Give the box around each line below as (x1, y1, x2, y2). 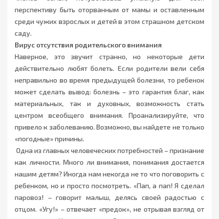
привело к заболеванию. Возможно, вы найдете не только (15, 123, 204, 131)
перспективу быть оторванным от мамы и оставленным (15, 5, 204, 14)
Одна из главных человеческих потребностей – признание (15, 146, 204, 155)
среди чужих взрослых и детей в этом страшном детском (15, 17, 204, 26)
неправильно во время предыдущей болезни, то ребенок (15, 76, 204, 85)
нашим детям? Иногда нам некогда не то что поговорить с (15, 170, 204, 178)
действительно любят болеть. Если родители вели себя (15, 64, 204, 73)
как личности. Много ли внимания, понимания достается (15, 158, 204, 167)
